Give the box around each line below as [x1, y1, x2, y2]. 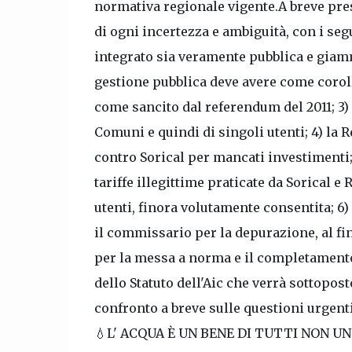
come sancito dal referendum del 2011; [93, 99, 338, 115]
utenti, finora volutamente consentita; [93, 200, 337, 215]
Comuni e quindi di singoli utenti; [93, 124, 311, 140]
